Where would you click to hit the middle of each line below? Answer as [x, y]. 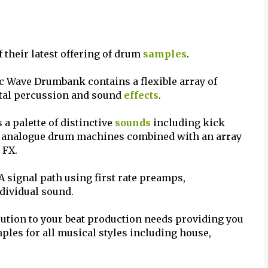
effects [141, 95]
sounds [133, 123]
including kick [188, 123]
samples [165, 54]
